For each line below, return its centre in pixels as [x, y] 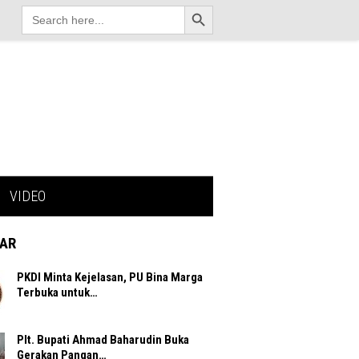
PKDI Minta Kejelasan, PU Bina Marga [110, 278]
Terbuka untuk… [57, 293]
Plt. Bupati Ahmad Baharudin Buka [103, 340]
